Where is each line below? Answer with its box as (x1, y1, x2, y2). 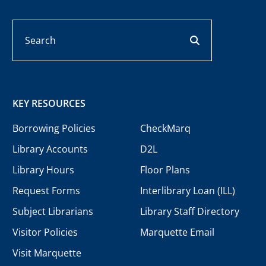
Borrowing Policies (12, 122, 96, 135)
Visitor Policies (12, 226, 78, 239)
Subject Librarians (12, 205, 93, 218)
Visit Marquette (12, 246, 81, 259)
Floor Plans (140, 163, 190, 176)
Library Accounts (12, 142, 88, 156)
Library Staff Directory (140, 205, 239, 218)
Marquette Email (140, 226, 214, 239)
